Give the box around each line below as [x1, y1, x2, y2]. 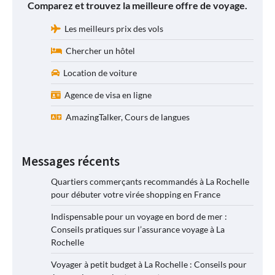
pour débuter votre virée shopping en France [51, 189, 220, 200]
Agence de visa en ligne [61, 90, 152, 101]
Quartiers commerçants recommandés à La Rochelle [51, 176, 249, 187]
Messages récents [21, 153, 120, 170]
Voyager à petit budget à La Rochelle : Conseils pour [51, 259, 247, 270]
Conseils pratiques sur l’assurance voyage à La [51, 224, 225, 235]
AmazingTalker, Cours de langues [62, 112, 190, 123]
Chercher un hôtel [62, 45, 135, 56]
